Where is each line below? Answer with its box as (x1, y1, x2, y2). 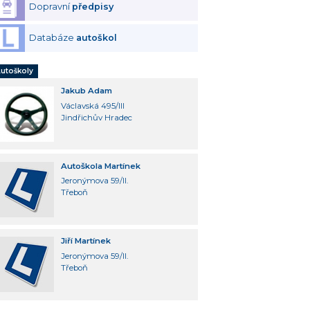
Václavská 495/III (60, 100, 125, 111)
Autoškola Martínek (60, 161, 140, 171)
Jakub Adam (60, 85, 112, 95)
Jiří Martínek (60, 236, 111, 246)
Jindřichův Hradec (60, 112, 132, 122)
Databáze (29, 33, 77, 44)
